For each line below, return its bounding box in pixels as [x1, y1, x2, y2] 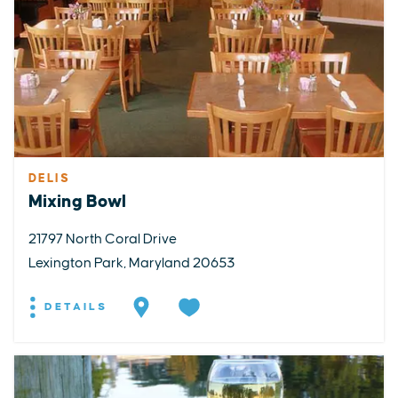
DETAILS [39, 300, 107, 313]
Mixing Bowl [28, 192, 126, 211]
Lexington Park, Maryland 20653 [28, 255, 235, 270]
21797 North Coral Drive [28, 231, 177, 246]
